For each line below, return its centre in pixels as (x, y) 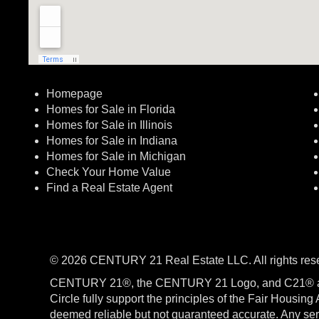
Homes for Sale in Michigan (116, 156)
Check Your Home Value (109, 172)
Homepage (74, 94)
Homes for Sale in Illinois (109, 125)
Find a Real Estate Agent (109, 188)
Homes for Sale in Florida (111, 109)
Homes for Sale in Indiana (112, 141)
